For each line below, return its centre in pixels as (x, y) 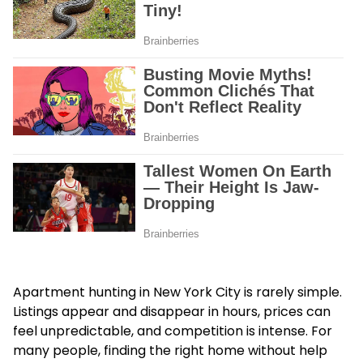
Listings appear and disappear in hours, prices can (172, 311)
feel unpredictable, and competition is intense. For (173, 331)
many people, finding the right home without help (170, 350)
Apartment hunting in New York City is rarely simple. (177, 292)
